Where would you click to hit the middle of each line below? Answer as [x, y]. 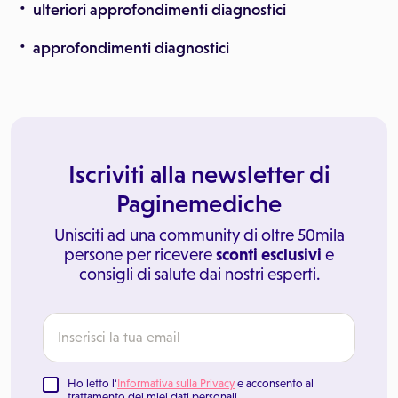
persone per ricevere [140, 255]
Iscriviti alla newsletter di [199, 174]
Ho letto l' [92, 383]
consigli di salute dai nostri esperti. [199, 274]
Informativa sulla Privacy [176, 383]
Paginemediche [199, 203]
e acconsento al [274, 383]
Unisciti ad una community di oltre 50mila [199, 235]
